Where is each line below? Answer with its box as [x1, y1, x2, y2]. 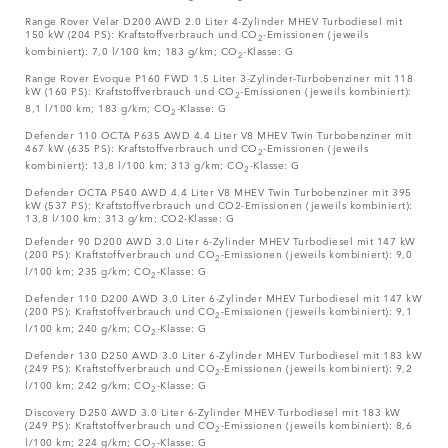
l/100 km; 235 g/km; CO [25, 262, 151, 279]
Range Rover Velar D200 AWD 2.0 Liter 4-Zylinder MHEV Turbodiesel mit [25, 12, 402, 29]
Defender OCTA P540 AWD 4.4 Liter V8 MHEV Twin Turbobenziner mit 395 [25, 183, 412, 200]
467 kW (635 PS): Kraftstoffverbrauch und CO [25, 139, 258, 156]
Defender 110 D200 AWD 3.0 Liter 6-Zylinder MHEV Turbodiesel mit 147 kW [25, 289, 422, 306]
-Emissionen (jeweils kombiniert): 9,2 [220, 359, 412, 376]
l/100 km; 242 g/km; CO [25, 376, 151, 393]
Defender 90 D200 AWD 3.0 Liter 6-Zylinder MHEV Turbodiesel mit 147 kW [25, 232, 416, 249]
